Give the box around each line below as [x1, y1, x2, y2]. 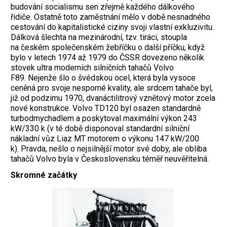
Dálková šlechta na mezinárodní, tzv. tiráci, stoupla [11, 32, 187, 42]
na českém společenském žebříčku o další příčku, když [11, 42, 205, 52]
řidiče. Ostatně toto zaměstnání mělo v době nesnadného [11, 12, 210, 22]
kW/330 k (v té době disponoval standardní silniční [11, 123, 190, 133]
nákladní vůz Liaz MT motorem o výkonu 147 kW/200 [11, 133, 199, 143]
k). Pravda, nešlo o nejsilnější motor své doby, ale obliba [11, 143, 207, 154]
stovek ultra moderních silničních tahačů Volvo [11, 62, 174, 72]
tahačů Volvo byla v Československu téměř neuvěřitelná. [11, 154, 209, 164]
